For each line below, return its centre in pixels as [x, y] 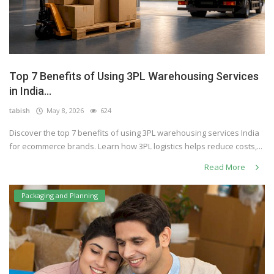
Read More [226, 167]
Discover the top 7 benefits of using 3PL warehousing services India [134, 133]
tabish [20, 111]
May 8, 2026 [63, 111]
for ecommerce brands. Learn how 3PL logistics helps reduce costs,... [136, 146]
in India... [30, 91]
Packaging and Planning [60, 195]
